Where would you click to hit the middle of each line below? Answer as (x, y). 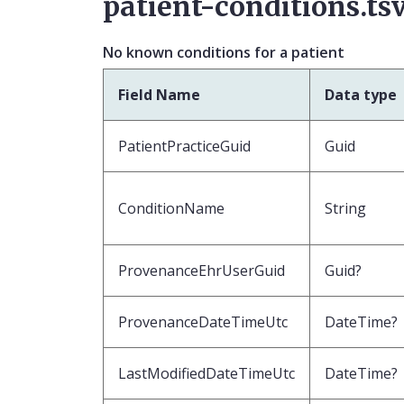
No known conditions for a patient (224, 52)
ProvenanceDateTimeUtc (203, 321)
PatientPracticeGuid (184, 146)
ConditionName (171, 208)
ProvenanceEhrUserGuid (202, 270)
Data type (361, 94)
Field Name (159, 94)
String (345, 208)
